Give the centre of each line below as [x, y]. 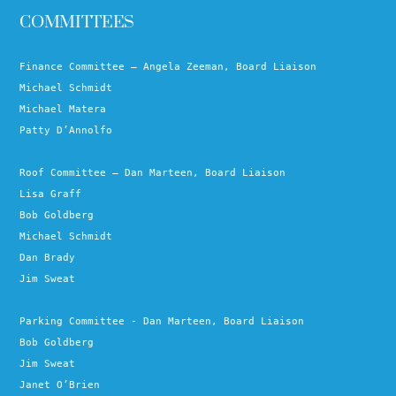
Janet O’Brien [60, 385]
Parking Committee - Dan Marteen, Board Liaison [162, 322]
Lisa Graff [51, 194]
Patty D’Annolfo [66, 131]
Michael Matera [63, 110]
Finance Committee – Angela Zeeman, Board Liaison [168, 67]
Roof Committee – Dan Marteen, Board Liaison [153, 173]
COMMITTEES [77, 23]
